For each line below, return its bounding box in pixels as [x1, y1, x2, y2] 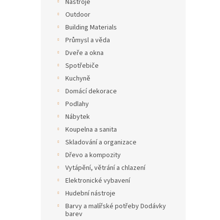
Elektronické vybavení [65, 176, 130, 186]
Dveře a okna [65, 48, 104, 58]
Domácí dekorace [65, 86, 117, 96]
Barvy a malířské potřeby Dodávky [65, 201, 166, 211]
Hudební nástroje [65, 189, 115, 198]
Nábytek [65, 112, 90, 122]
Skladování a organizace [65, 137, 137, 147]
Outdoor [65, 10, 90, 20]
